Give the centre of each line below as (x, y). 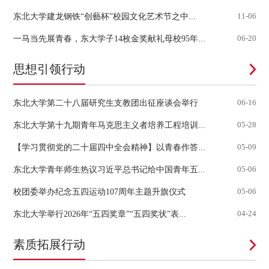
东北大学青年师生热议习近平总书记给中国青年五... (109, 170)
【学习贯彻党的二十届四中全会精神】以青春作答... (109, 147)
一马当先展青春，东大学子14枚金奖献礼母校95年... (109, 38)
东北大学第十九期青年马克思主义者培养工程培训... (109, 125)
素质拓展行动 (49, 245)
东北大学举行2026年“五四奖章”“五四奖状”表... (99, 214)
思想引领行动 (49, 69)
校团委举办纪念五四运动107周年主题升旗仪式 (99, 192)
